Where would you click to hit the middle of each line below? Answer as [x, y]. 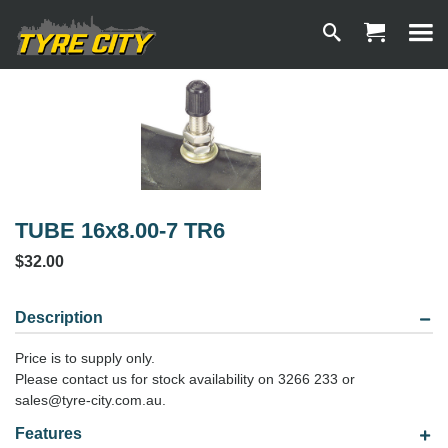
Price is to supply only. [85, 358]
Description [59, 317]
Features [48, 433]
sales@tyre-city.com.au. [90, 400]
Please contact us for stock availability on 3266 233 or [185, 379]
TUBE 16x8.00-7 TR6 [120, 230]
